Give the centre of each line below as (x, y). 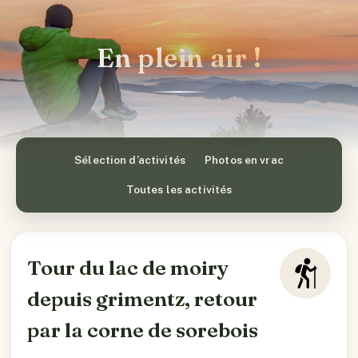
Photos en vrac (244, 160)
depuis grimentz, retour (142, 299)
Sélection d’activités (130, 160)
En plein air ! (179, 58)
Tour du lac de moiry (128, 268)
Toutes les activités (179, 189)
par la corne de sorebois (143, 330)
